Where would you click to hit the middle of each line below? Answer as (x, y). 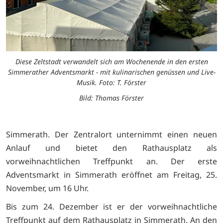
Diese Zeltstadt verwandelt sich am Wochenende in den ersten (111, 62)
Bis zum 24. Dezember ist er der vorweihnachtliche (111, 206)
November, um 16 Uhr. (47, 188)
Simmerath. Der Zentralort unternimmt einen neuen (111, 135)
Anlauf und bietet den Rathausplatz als (111, 148)
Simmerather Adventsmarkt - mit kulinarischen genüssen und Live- (111, 72)
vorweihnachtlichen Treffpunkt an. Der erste (111, 162)
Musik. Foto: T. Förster (111, 83)
